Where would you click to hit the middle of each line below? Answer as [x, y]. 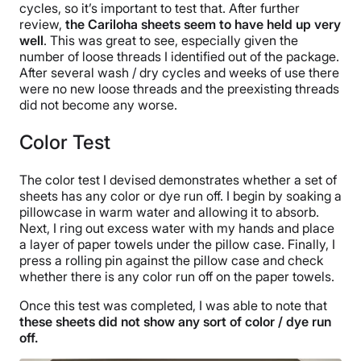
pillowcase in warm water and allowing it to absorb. [169, 212]
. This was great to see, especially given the [171, 41]
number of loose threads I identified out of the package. [179, 57]
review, [42, 25]
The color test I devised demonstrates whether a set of [178, 180]
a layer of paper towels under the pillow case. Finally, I [177, 245]
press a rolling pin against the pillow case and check [171, 261]
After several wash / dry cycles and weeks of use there [179, 73]
